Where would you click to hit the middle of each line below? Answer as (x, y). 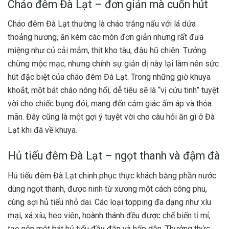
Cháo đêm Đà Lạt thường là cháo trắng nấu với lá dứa (102, 24)
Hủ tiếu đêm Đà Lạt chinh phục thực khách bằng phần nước (112, 175)
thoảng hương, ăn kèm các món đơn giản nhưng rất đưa (106, 37)
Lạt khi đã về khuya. (42, 130)
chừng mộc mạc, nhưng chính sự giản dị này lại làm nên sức (113, 64)
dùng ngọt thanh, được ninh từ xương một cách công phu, (107, 189)
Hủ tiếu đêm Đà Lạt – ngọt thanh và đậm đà (114, 156)
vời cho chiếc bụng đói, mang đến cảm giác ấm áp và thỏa (110, 104)
